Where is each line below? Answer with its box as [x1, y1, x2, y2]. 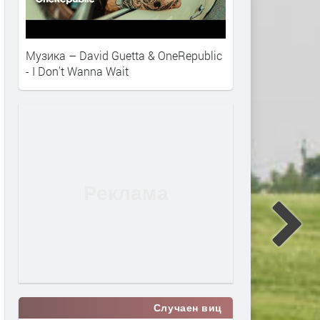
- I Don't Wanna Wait [26, 63, 129, 79]
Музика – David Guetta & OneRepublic [26, 47, 222, 63]
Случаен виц [153, 301, 222, 314]
